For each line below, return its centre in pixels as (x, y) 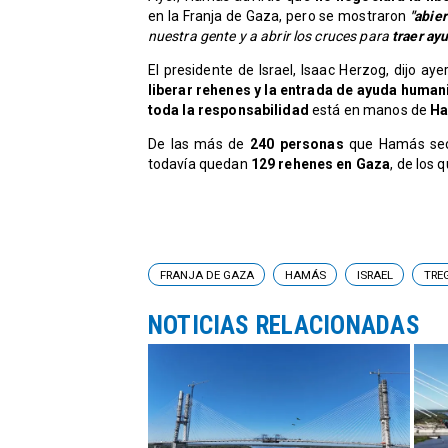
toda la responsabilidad (228, 110)
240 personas (296, 144)
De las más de (198, 144)
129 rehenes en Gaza (320, 164)
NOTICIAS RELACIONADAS (283, 325)
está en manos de (369, 110)
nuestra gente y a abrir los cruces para (268, 36)
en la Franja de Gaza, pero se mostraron (277, 16)
